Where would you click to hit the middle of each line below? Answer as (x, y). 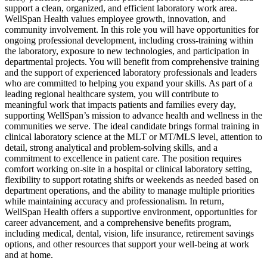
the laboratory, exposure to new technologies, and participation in (127, 51)
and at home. (29, 254)
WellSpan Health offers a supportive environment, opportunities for (131, 212)
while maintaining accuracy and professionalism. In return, (114, 201)
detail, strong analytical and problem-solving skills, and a (111, 147)
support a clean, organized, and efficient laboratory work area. (121, 8)
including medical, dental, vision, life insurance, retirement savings (129, 233)
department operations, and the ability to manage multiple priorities (130, 190)
